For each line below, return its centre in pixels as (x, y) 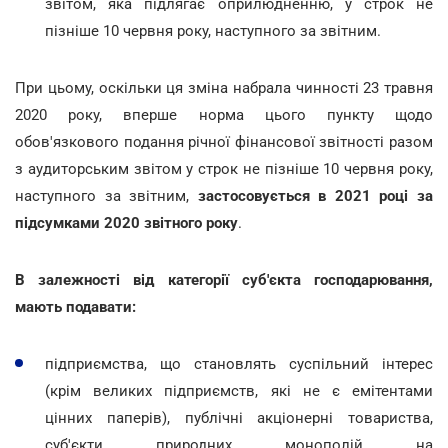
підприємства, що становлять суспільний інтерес (239, 363)
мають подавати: (75, 306)
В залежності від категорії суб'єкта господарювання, (224, 279)
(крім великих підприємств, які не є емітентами (239, 390)
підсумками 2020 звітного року (126, 222)
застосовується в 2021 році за (311, 195)
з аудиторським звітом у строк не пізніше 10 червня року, (224, 168)
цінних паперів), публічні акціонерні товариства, (239, 417)
